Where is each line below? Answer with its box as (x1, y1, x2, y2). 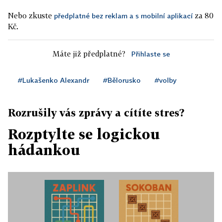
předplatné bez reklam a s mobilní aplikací (54, 11, 193, 20)
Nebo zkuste (8, 11, 54, 20)
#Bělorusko (103, 76, 141, 85)
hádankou (8, 142, 80, 159)
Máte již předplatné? (52, 49, 125, 58)
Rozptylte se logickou (8, 126, 160, 143)
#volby (155, 76, 176, 85)
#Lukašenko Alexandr (18, 76, 89, 85)
